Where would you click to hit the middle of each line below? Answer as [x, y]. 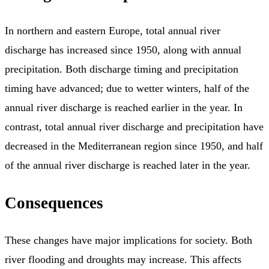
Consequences [54, 203]
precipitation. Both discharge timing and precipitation [122, 69]
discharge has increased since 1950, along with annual [123, 50]
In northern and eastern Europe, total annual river [113, 31]
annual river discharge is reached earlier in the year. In [124, 108]
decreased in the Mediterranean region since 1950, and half [134, 146]
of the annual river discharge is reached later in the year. [128, 165]
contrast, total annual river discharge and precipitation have [134, 127]
